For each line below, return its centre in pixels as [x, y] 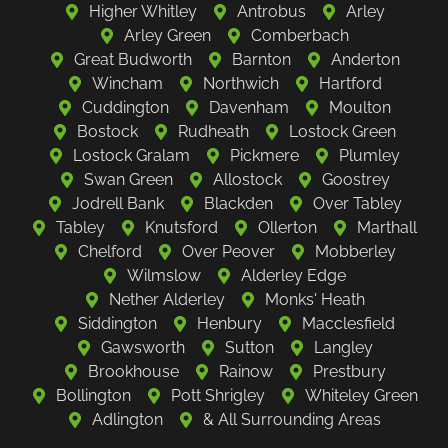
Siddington [117, 323]
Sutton [249, 347]
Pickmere [264, 155]
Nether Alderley [166, 299]
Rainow [245, 371]
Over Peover [228, 251]
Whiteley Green [361, 395]
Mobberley [355, 251]
